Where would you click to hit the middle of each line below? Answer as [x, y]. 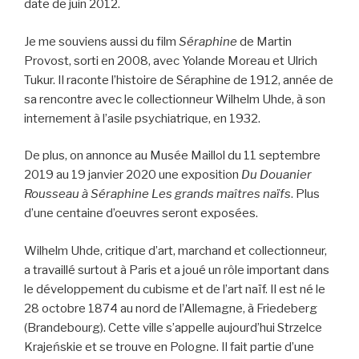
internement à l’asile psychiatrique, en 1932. [142, 118]
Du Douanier [276, 175]
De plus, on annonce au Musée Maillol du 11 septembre [172, 156]
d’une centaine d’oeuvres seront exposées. [141, 214]
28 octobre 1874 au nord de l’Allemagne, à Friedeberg [171, 308]
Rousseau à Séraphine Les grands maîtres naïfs [157, 194]
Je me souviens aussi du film [100, 41]
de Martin [264, 41]
